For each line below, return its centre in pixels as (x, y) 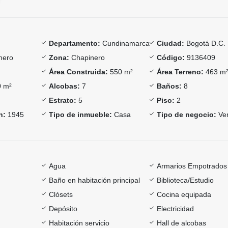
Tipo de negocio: (187, 114)
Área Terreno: (180, 72)
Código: (171, 57)
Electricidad (176, 208)
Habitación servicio (79, 223)
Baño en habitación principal (94, 180)
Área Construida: (78, 72)
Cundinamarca (125, 43)
